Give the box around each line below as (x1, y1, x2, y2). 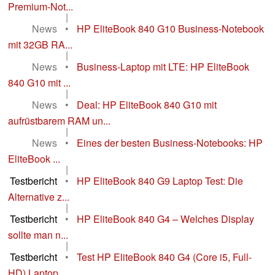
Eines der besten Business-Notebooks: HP (77, 136, 263, 150)
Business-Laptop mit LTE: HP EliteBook (77, 60, 249, 74)
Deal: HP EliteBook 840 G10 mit (77, 98, 217, 112)
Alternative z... (8, 190, 69, 204)
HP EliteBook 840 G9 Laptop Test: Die (77, 174, 243, 188)
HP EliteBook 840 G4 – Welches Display (77, 212, 254, 227)
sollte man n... (8, 228, 68, 242)
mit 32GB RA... (8, 37, 72, 52)
